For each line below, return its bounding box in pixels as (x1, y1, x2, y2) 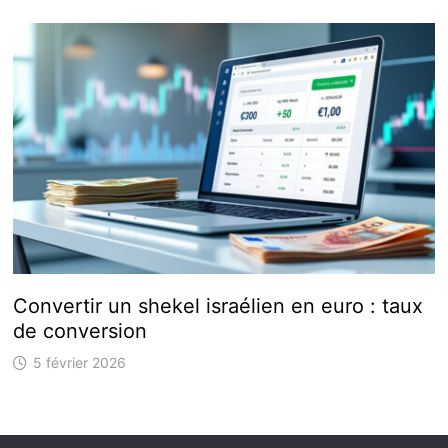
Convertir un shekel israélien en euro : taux (12, 294, 423, 319)
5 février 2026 (32, 354, 126, 372)
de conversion (12, 319, 147, 344)
